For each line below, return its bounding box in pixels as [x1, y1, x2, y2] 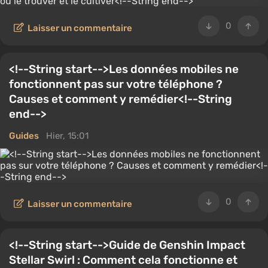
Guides [9, 130, 39, 141]
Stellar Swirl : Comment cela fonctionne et [9, 253, 237, 267]
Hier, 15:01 [46, 130, 89, 141]
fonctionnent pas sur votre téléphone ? [9, 77, 223, 91]
